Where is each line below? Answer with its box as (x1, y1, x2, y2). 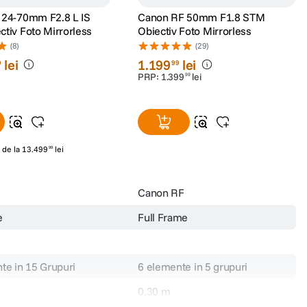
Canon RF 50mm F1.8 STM (138, 10, 265, 24)
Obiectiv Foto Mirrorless (138, 23, 251, 38)
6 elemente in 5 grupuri (138, 259, 248, 273)
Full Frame (138, 210, 188, 224)
